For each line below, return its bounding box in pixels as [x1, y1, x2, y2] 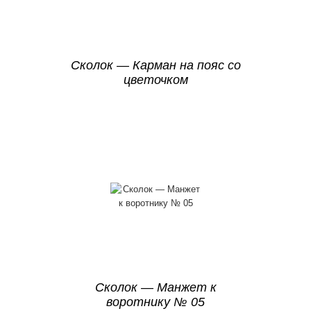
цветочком [123, 72, 188, 87]
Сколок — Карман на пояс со [70, 58, 241, 72]
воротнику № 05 [106, 294, 205, 309]
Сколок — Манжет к [94, 280, 217, 294]
